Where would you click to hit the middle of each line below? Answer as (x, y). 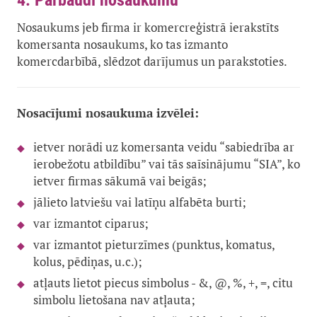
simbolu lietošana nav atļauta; (114, 300)
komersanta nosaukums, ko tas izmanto (122, 45)
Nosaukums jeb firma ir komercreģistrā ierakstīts (148, 28)
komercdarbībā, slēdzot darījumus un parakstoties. (152, 62)
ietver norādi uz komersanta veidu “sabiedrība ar (164, 147)
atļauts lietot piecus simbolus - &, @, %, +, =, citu (163, 283)
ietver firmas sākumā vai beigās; (120, 181)
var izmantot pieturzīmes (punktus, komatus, (154, 245)
